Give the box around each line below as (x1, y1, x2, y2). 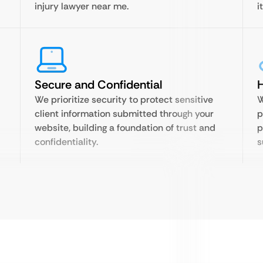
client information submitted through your (35, 107, 214, 120)
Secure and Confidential (35, 77, 162, 92)
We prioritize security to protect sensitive (35, 93, 213, 106)
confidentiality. (35, 136, 98, 148)
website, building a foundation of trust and (35, 122, 215, 134)
